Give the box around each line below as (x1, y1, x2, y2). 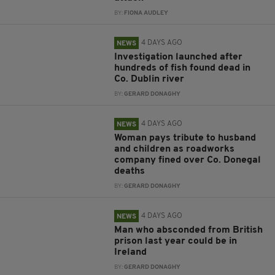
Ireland (114, 247, 150, 257)
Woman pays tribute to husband (114, 133, 257, 143)
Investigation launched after (114, 52, 243, 62)
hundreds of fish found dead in (114, 63, 251, 73)
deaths (114, 166, 148, 176)
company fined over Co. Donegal (114, 155, 261, 165)
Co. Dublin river (114, 74, 185, 84)
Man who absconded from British (114, 225, 263, 235)
